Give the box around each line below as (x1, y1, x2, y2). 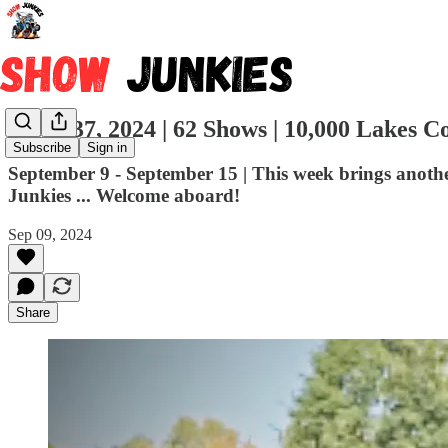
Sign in (87, 140, 127, 156)
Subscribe (13, 140, 71, 156)
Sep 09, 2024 (8, 225, 92, 243)
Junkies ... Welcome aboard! (8, 184, 240, 206)
